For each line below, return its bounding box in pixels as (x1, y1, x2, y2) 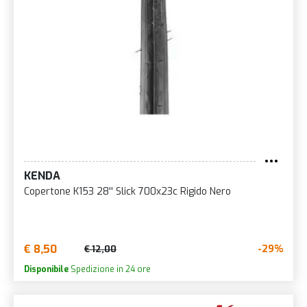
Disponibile (24, 263, 69, 275)
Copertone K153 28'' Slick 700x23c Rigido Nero (24, 184, 231, 198)
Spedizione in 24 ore (69, 263, 151, 275)
